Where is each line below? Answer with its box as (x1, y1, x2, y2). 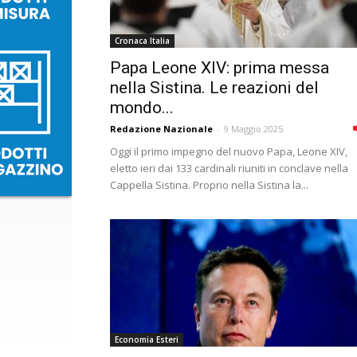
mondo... (110, 98, 174, 117)
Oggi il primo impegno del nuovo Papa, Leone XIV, (110, 144, 347, 159)
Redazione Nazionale (110, 123, 213, 135)
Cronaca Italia (115, 35, 170, 46)
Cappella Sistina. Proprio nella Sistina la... (110, 178, 308, 192)
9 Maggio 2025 (224, 123, 283, 135)
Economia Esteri (115, 334, 178, 345)
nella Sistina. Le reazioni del (110, 78, 319, 97)
